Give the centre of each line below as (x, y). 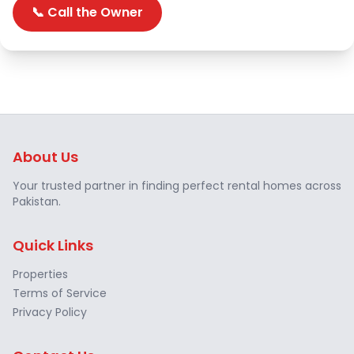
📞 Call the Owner (87, 12)
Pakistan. (37, 201)
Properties (40, 274)
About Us (45, 157)
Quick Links (53, 245)
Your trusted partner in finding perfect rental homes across (177, 186)
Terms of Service (60, 293)
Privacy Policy (50, 312)
